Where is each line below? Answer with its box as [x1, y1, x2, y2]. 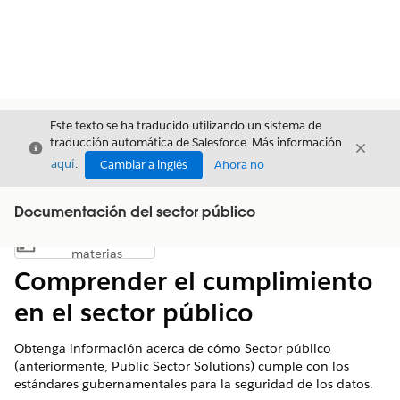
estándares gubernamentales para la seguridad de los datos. [14, 376, 373, 392]
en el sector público [14, 296, 254, 329]
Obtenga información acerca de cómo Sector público [14, 340, 331, 356]
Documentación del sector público [14, 206, 255, 221]
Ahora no [214, 157, 264, 172]
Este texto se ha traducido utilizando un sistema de [50, 118, 321, 133]
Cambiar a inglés [100, 157, 187, 172]
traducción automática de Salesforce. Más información [50, 135, 342, 150]
